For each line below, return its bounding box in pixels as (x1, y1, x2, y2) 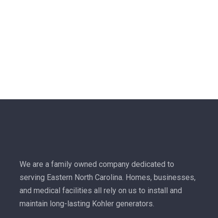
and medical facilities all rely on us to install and (19, 186, 182, 196)
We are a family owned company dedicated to (19, 160, 174, 169)
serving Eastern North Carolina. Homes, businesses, (19, 173, 196, 182)
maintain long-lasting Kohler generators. (19, 199, 154, 209)
